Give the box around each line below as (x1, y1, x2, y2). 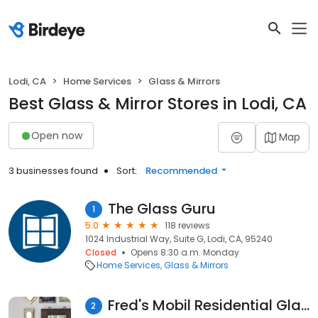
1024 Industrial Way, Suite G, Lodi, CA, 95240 (85, 233, 273, 245)
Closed (85, 246, 116, 258)
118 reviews (165, 219, 210, 231)
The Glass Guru (108, 199, 216, 219)
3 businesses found (9, 164, 98, 177)
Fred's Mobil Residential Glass (300, 295, 309, 315)
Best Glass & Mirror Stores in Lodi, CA (9, 92, 307, 115)
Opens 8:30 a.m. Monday (131, 246, 239, 258)
